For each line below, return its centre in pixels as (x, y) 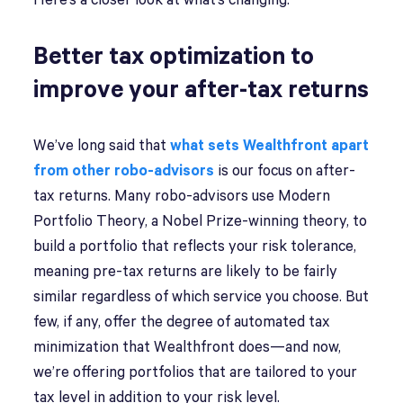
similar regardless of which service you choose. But (201, 297)
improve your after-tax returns (201, 90)
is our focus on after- (285, 171)
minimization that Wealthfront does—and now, (188, 348)
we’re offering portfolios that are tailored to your (196, 373)
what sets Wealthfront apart (270, 146)
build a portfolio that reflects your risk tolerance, (195, 247)
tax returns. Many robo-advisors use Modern (182, 197)
